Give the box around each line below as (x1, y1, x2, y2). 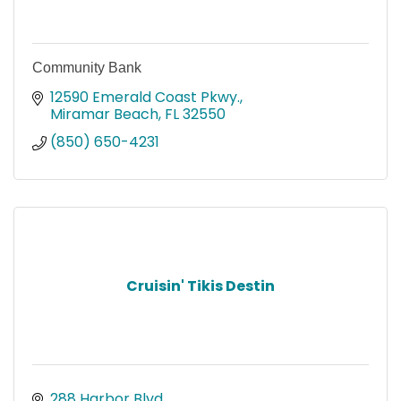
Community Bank (32, 59, 141, 75)
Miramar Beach (50, 103, 158, 124)
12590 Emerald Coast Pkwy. (50, 86, 240, 107)
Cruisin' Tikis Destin (126, 275, 275, 296)
